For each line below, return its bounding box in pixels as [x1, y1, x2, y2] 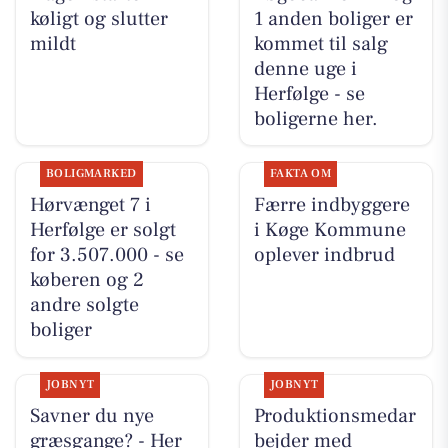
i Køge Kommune [253, 216, 406, 243]
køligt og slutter [29, 5, 168, 32]
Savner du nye [29, 403, 154, 430]
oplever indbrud [253, 241, 395, 268]
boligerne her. [253, 105, 378, 132]
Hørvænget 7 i [29, 191, 151, 218]
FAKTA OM [269, 165, 332, 181]
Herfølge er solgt [29, 216, 176, 243]
